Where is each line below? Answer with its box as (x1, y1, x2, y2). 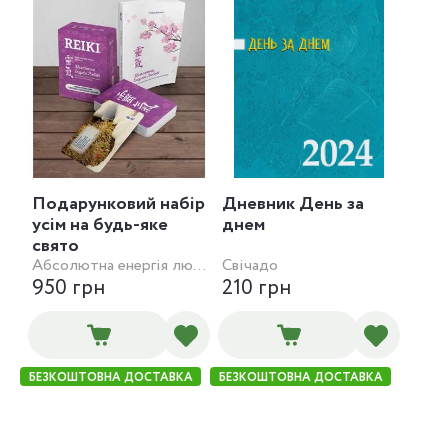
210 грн (222, 273, 291, 304)
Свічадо (222, 254, 278, 277)
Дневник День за (222, 191, 364, 217)
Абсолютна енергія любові (193, 254, 206, 277)
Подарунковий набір (32, 191, 205, 217)
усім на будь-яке (32, 212, 168, 238)
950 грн (32, 273, 105, 304)
